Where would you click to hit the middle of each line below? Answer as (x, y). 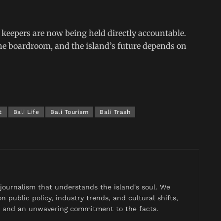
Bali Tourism (69, 112)
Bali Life (26, 112)
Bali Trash (115, 112)
